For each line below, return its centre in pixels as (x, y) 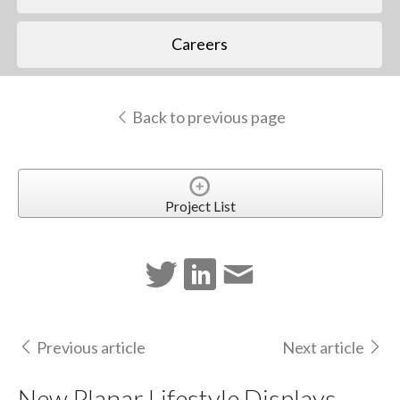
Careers (200, 44)
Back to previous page (207, 117)
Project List (200, 205)
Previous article (91, 348)
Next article (324, 348)
